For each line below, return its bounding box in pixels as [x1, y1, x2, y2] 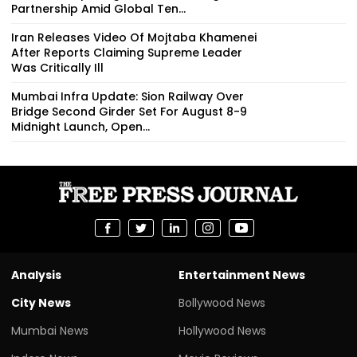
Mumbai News [11, 322, 88, 339]
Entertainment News [178, 266, 305, 283]
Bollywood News [178, 294, 265, 311]
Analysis [11, 266, 61, 283]
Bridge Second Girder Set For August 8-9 [11, 103, 247, 120]
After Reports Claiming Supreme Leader [11, 44, 242, 61]
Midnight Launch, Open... [11, 118, 150, 135]
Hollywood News [178, 322, 266, 339]
